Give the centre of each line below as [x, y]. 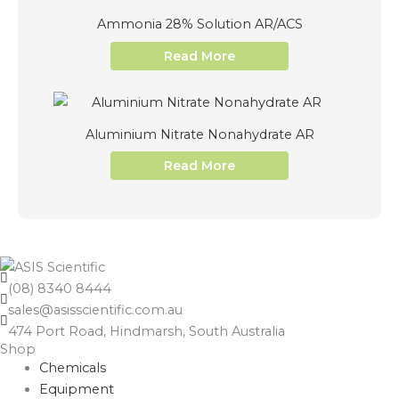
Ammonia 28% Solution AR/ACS [199, 24]
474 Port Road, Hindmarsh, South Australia [147, 331]
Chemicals [72, 367]
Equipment [76, 389]
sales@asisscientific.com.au [95, 309]
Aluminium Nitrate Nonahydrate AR [199, 134]
